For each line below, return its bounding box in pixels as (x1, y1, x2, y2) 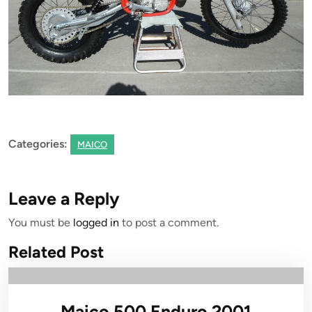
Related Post (8, 242, 104, 262)
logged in (73, 216, 119, 229)
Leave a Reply (8, 188, 120, 209)
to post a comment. (119, 216, 219, 229)
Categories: (8, 137, 68, 150)
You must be (8, 216, 73, 229)
